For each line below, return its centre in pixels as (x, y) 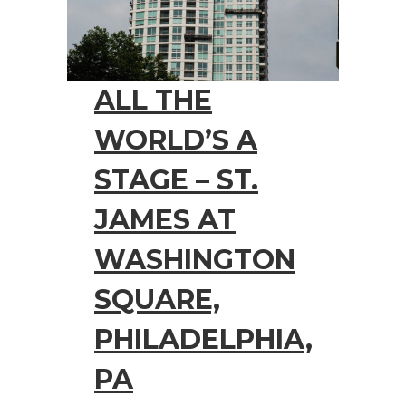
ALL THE (153, 100)
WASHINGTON (195, 259)
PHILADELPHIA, (203, 339)
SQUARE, (157, 299)
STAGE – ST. (176, 179)
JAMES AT (165, 219)
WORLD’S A (176, 140)
